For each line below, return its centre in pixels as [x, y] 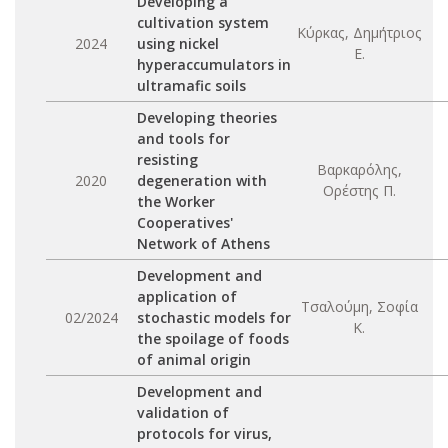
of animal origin [194, 359]
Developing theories [207, 117]
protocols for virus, [204, 433]
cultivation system [203, 22]
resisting [167, 159]
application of [187, 296]
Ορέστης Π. [359, 190]
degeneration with [202, 180]
